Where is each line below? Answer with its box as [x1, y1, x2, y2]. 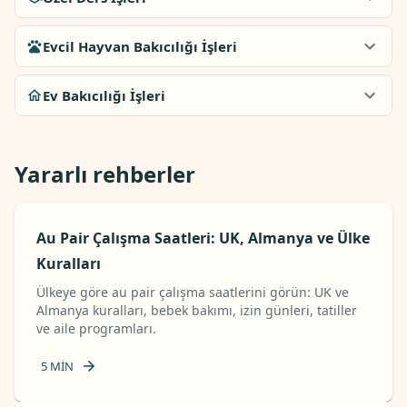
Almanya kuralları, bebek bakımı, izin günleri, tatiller [36, 302, 357, 319]
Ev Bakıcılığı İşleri [43, 86, 165, 104]
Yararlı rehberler [15, 159, 195, 189]
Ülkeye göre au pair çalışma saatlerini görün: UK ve [36, 283, 349, 301]
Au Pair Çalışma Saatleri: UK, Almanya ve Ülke [36, 228, 370, 248]
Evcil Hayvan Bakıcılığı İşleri [43, 37, 237, 55]
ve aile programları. [36, 320, 156, 337]
